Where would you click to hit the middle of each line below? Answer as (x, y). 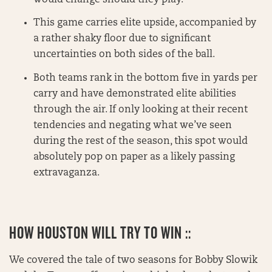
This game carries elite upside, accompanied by (145, 23)
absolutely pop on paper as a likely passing (134, 158)
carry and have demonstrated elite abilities (135, 94)
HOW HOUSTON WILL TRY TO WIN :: (100, 233)
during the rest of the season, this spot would (141, 142)
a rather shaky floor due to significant (122, 39)
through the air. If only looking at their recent (141, 110)
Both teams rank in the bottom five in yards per (145, 79)
